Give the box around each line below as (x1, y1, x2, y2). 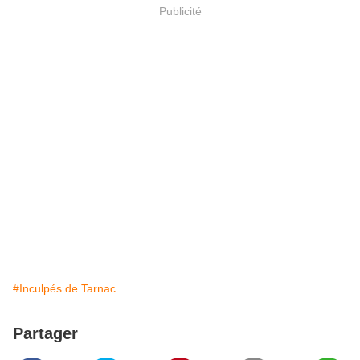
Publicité (158, 4, 202, 18)
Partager (13, 325, 78, 343)
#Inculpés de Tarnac (13, 282, 116, 296)
